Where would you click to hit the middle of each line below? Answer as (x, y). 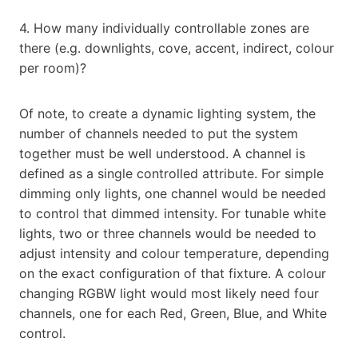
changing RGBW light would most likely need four (169, 293)
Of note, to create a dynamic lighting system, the (167, 113)
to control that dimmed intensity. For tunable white (173, 213)
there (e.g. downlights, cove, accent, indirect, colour (177, 48)
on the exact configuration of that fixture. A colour (173, 273)
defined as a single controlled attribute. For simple (171, 173)
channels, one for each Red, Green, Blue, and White (173, 313)
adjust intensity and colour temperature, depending (174, 253)
